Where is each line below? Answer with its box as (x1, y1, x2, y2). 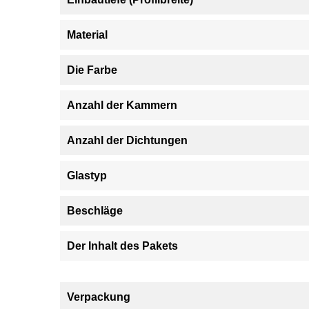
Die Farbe (67, 64, 117, 76)
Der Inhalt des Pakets (67, 240, 178, 252)
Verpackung (67, 291, 130, 303)
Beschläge (67, 205, 123, 217)
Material (67, 29, 108, 41)
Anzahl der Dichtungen (67, 134, 188, 146)
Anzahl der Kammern (67, 99, 177, 111)
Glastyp (67, 170, 107, 181)
